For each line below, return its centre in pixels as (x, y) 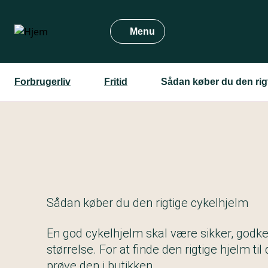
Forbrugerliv (42, 82)
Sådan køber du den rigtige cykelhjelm (147, 203)
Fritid (116, 82)
